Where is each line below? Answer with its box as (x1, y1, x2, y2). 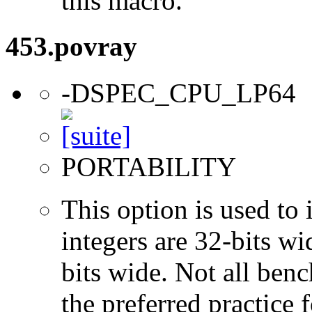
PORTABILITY (61, 151, 236, 182)
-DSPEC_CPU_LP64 (61, 77, 296, 108)
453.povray (6, 31, 137, 62)
